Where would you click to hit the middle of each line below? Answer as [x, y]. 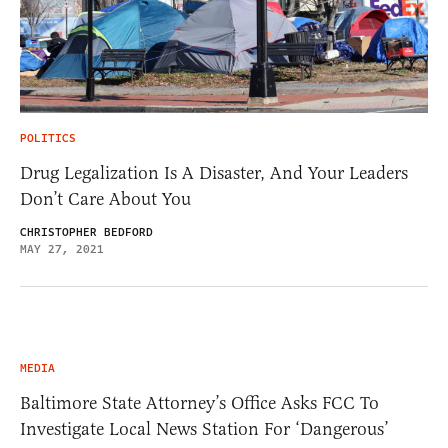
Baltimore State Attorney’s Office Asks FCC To [199, 403]
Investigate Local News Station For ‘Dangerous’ [204, 429]
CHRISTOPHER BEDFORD [86, 233]
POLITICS [48, 139]
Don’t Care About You [105, 199]
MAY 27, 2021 [62, 250]
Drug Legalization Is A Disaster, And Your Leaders [214, 173]
